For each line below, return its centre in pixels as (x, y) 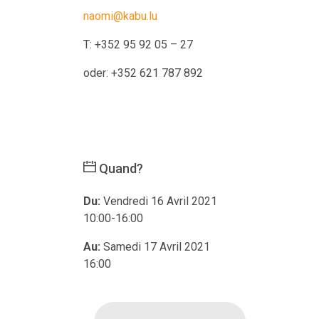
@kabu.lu (135, 16)
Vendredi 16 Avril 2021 (160, 201)
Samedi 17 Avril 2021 (157, 246)
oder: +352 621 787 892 (143, 73)
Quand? (120, 168)
